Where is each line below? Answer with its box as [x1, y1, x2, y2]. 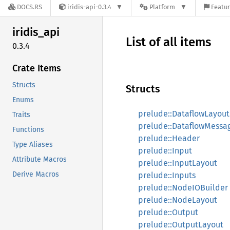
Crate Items [12, 62, 61, 74]
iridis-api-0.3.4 [67, 3, 111, 11]
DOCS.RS [17, 3, 42, 11]
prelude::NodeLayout [138, 195, 217, 205]
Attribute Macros [12, 155, 67, 164]
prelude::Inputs [138, 170, 196, 180]
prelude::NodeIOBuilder [138, 183, 228, 193]
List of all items [126, 35, 211, 49]
